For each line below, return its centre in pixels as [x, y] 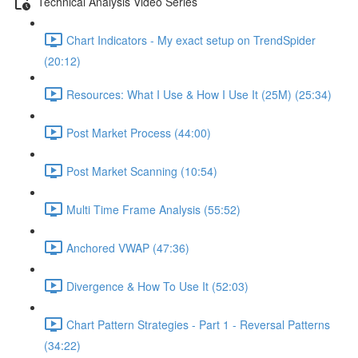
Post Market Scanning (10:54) [142, 171]
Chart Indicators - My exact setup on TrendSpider [191, 40]
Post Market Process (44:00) [139, 132]
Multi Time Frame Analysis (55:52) [153, 209]
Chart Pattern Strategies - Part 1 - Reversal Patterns [198, 324]
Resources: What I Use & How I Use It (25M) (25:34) [199, 94]
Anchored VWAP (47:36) [128, 247]
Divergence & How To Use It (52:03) [157, 286]
